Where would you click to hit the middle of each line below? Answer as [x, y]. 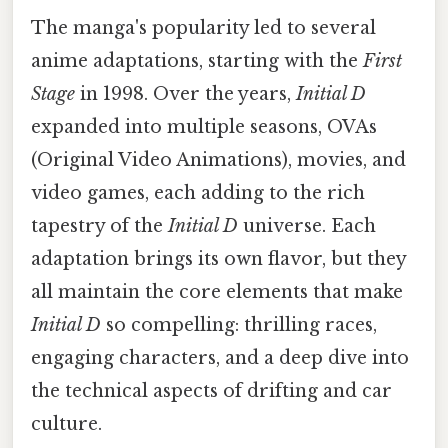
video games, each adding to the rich [198, 192]
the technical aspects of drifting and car [211, 390]
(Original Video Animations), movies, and [218, 159]
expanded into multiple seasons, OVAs [204, 126]
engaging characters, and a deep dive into [220, 357]
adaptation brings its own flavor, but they [218, 258]
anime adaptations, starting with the [197, 60]
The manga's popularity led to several [203, 27]
